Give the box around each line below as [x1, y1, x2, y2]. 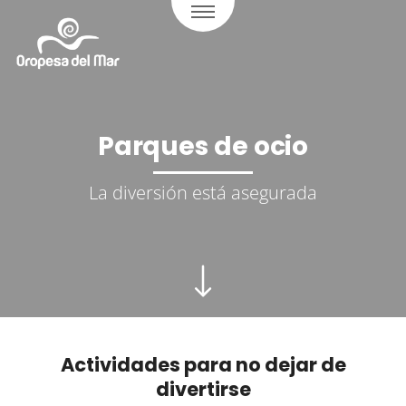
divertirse [155, 376, 251, 402]
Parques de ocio [97, 129, 309, 164]
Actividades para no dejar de [60, 352, 346, 378]
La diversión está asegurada [89, 180, 317, 205]
